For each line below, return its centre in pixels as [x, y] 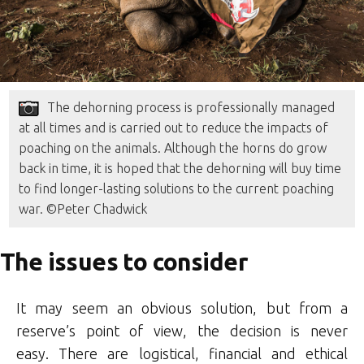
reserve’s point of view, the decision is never [182, 331]
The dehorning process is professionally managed [191, 108]
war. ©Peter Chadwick [83, 209]
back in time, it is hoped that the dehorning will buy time [180, 169]
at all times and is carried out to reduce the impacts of [174, 128]
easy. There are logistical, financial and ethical [182, 354]
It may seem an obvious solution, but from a [182, 308]
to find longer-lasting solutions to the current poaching [177, 189]
